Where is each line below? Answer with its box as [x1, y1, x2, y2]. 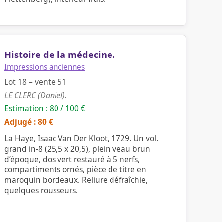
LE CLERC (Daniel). [4, 90, 67, 101]
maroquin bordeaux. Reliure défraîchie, [4, 174, 148, 185]
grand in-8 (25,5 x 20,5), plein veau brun [4, 143, 150, 154]
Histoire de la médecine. [4, 49, 115, 60]
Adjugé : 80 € [4, 116, 53, 127]
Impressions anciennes [4, 62, 85, 72]
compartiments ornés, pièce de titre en [4, 164, 146, 175]
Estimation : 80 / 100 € [4, 103, 85, 113]
